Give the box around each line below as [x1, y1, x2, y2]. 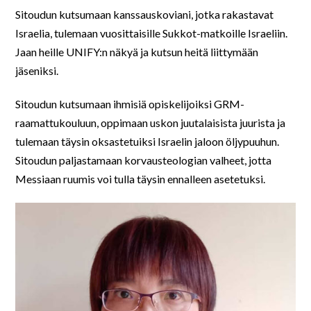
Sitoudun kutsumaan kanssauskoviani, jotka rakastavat [15, 8, 274, 22]
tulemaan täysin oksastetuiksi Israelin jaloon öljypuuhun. [15, 135, 280, 149]
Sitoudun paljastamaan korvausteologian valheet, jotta [15, 153, 272, 167]
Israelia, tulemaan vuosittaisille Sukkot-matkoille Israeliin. [15, 26, 288, 40]
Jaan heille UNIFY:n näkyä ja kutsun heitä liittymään [15, 45, 259, 59]
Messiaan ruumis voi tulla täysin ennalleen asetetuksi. [15, 172, 266, 186]
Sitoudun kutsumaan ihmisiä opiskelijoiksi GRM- [15, 97, 245, 111]
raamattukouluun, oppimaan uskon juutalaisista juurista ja [15, 116, 286, 130]
